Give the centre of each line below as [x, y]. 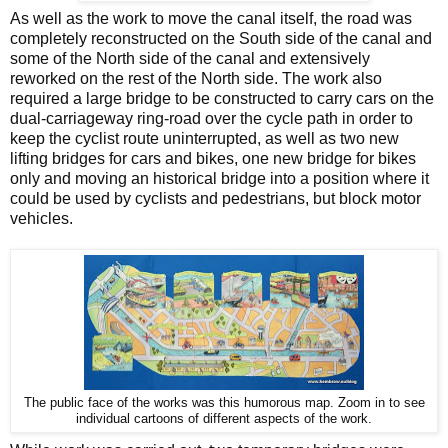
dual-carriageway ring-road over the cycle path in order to [211, 119]
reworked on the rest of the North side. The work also [196, 79]
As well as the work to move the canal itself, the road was [211, 19]
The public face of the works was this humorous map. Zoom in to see [224, 403]
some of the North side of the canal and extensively [190, 59]
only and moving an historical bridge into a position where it [219, 179]
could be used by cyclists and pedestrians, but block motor [215, 199]
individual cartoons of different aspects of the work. [224, 419]
